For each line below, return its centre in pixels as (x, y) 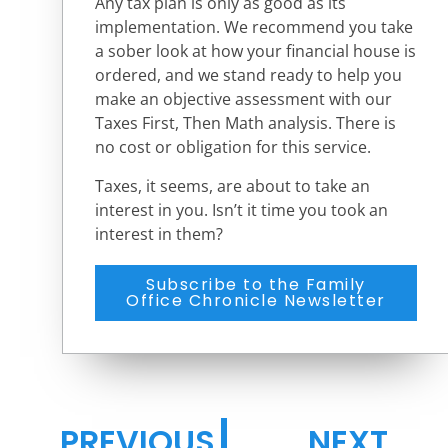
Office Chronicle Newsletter (256, 301)
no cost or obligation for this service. (233, 147)
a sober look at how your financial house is (255, 51)
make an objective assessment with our (243, 99)
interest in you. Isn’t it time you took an (241, 209)
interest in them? (159, 233)
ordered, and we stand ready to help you (248, 75)
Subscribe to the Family (256, 285)
